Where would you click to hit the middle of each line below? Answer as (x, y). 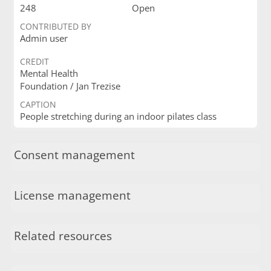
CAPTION (38, 104)
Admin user (44, 38)
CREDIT (34, 61)
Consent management (74, 154)
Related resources (63, 236)
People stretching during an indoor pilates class (118, 116)
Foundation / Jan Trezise (70, 86)
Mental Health (49, 73)
